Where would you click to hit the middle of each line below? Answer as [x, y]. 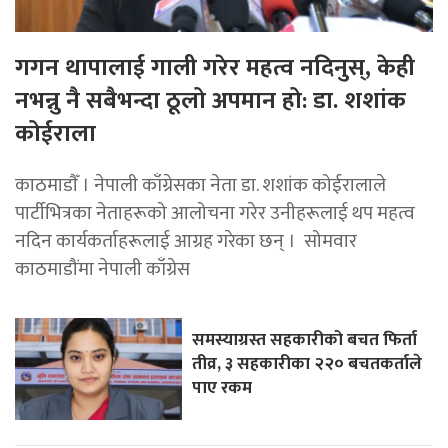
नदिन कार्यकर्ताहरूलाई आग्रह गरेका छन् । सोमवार [186, 240]
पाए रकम [222, 387]
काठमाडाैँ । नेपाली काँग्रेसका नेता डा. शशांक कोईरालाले [200, 184]
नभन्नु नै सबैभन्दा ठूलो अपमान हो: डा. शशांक [210, 100]
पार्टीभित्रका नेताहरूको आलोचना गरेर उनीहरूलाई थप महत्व [215, 212]
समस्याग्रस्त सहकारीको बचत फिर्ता [305, 339]
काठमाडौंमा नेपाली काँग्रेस [102, 268]
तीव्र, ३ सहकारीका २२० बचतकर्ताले [307, 363]
